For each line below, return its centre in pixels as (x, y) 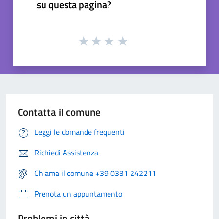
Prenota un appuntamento (78, 194)
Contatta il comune (59, 112)
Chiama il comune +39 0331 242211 (95, 173)
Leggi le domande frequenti (79, 132)
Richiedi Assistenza (66, 153)
